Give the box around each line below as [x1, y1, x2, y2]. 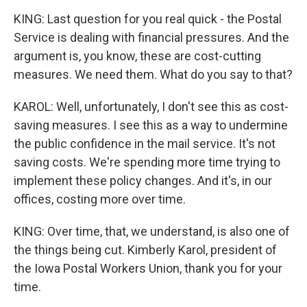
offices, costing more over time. [14, 192, 186, 206]
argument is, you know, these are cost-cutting [14, 49, 261, 63]
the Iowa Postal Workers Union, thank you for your [14, 261, 282, 275]
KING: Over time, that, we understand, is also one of [14, 224, 290, 238]
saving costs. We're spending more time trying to [14, 155, 280, 169]
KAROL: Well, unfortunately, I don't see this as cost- [14, 99, 288, 114]
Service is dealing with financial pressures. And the [14, 30, 289, 45]
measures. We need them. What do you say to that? [14, 67, 293, 82]
